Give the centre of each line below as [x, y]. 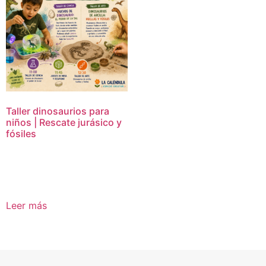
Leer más [26, 205]
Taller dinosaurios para [58, 111]
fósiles [21, 133]
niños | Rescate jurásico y [64, 122]
